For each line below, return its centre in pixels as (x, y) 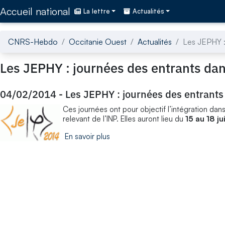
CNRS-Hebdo (33, 41)
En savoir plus (87, 136)
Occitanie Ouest (98, 41)
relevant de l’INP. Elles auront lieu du (124, 119)
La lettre (97, 11)
